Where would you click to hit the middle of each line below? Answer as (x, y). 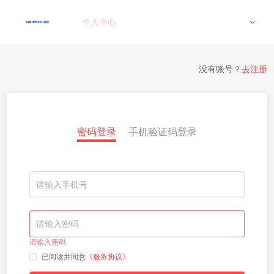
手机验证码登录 (163, 132)
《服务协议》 (108, 257)
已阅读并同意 (64, 257)
